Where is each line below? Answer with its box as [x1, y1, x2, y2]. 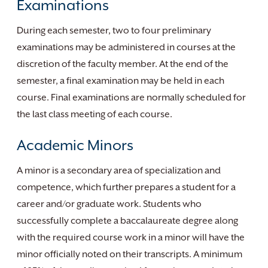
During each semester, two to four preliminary [17, 25, 211, 36]
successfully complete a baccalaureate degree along [17, 215, 238, 226]
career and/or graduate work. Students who [17, 199, 202, 209]
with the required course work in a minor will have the [17, 232, 245, 243]
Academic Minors [17, 137, 133, 154]
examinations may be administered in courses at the [17, 42, 236, 53]
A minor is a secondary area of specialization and [17, 165, 221, 176]
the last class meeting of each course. [17, 109, 172, 120]
